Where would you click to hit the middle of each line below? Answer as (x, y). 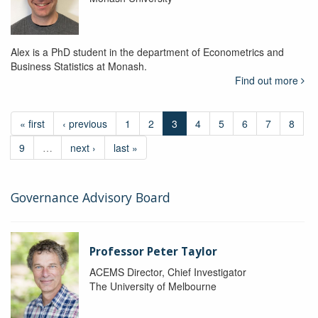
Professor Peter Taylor (153, 251)
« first (32, 123)
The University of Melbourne (153, 286)
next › (83, 147)
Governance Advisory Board (91, 197)
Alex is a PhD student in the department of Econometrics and (147, 51)
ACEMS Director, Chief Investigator (168, 272)
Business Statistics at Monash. (79, 66)
